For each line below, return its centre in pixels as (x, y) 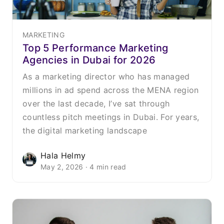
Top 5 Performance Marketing (95, 48)
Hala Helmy (63, 155)
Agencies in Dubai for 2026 (89, 60)
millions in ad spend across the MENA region (111, 90)
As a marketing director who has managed (106, 76)
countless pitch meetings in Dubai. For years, (111, 117)
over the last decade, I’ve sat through (96, 103)
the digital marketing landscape (85, 130)
